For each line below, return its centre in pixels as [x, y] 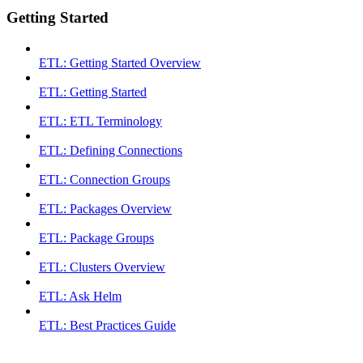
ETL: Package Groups [96, 238]
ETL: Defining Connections [111, 151]
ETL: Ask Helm [80, 297]
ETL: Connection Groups [105, 180]
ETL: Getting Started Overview [120, 63]
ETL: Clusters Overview [102, 267]
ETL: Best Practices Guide [107, 326]
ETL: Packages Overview [105, 209]
